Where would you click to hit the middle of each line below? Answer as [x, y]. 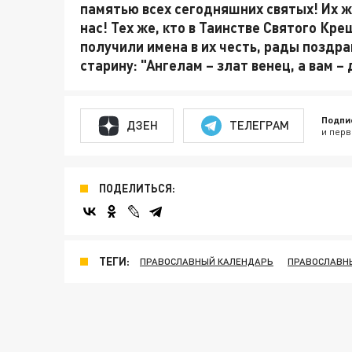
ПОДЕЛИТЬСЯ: [137, 188]
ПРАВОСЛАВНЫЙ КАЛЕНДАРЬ [207, 261]
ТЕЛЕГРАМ [259, 125]
